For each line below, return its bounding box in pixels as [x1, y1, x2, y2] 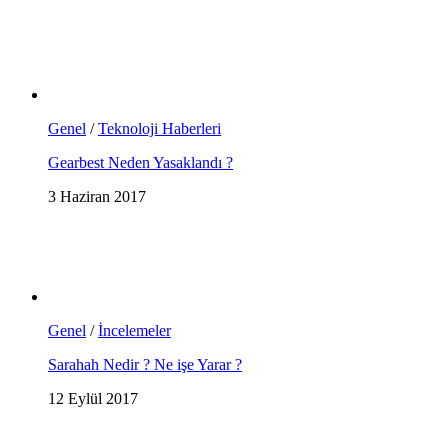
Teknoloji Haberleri [98, 120, 221, 138]
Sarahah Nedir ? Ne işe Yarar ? [48, 356, 242, 374]
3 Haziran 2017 [48, 188, 146, 206]
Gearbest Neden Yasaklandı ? [48, 154, 233, 172]
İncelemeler [98, 322, 171, 340]
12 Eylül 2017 [48, 390, 138, 408]
